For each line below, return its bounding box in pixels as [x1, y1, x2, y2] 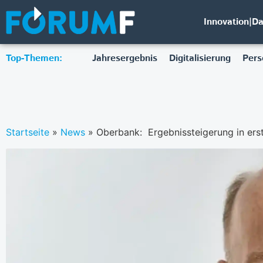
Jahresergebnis [92, 52, 157, 65]
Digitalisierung [168, 52, 231, 65]
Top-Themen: [6, 52, 62, 65]
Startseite [6, 126, 49, 138]
